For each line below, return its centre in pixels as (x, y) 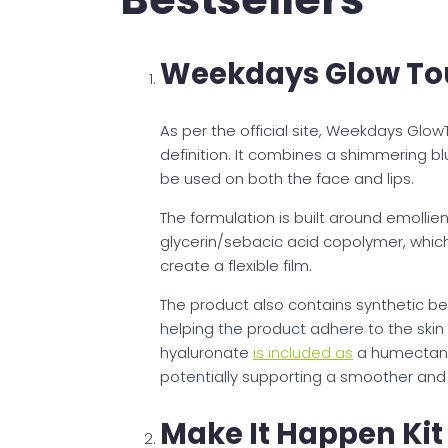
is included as (303, 353)
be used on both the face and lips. (287, 179)
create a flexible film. (236, 266)
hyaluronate (206, 353)
